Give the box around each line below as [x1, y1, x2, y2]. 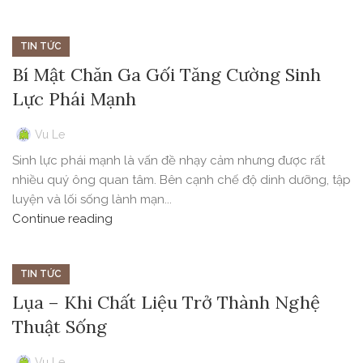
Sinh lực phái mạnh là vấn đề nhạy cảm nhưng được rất [12, 153, 325, 169]
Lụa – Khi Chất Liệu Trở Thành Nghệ [12, 291, 320, 314]
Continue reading [12, 211, 113, 227]
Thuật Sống [12, 315, 107, 339]
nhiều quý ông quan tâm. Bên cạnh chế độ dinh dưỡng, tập [12, 173, 351, 188]
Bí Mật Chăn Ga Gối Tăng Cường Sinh [12, 63, 321, 87]
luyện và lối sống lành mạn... [12, 192, 172, 207]
